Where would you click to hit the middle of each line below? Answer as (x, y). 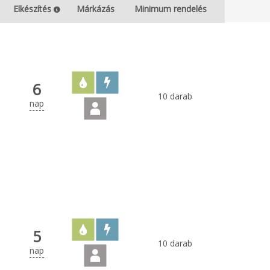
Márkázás (95, 9)
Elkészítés (33, 9)
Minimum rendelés (171, 9)
